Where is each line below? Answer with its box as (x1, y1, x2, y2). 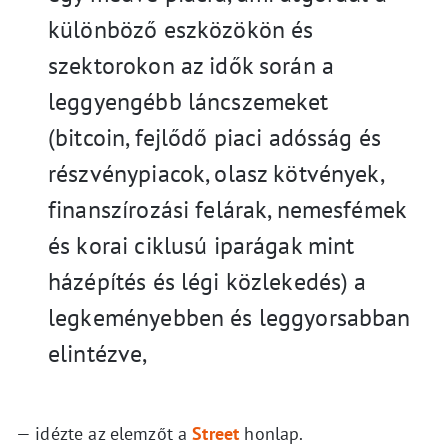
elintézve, (48, 338, 148, 369)
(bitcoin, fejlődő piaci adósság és (48, 122, 382, 153)
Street (192, 422, 240, 445)
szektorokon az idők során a (48, 50, 335, 81)
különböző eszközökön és (48, 14, 314, 45)
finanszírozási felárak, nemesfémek (48, 194, 407, 225)
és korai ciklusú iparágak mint (48, 230, 355, 261)
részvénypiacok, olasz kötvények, (48, 158, 383, 189)
